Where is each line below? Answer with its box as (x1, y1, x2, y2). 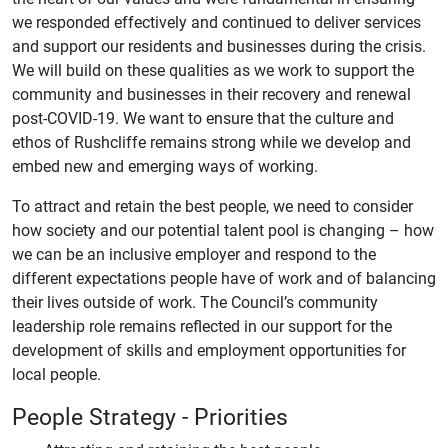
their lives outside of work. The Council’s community (12, 291, 378, 312)
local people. (12, 363, 101, 384)
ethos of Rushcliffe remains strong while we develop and (12, 131, 411, 152)
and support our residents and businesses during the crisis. (12, 35, 426, 56)
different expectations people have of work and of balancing (12, 267, 436, 288)
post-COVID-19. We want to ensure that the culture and (12, 107, 394, 128)
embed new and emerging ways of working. (12, 155, 318, 176)
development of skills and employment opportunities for (12, 339, 406, 360)
